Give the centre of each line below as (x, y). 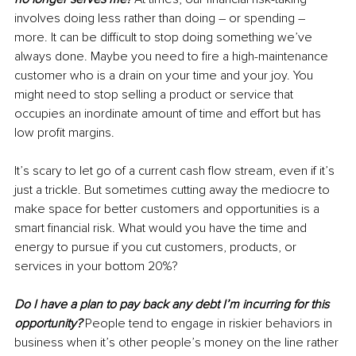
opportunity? (48, 323)
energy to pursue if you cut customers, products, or (157, 247)
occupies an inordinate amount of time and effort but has (169, 113)
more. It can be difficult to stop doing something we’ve (165, 37)
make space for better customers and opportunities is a (168, 209)
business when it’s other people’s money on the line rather (178, 342)
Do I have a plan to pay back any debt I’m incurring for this (173, 304)
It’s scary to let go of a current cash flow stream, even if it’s (176, 170)
